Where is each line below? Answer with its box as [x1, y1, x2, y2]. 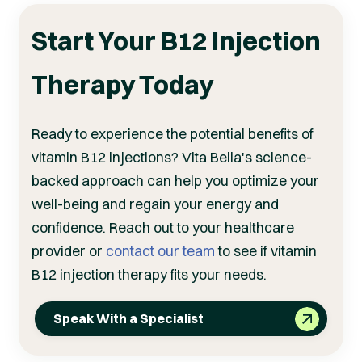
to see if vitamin [218, 242, 317, 259]
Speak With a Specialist [53, 310, 204, 327]
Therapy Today [32, 68, 213, 100]
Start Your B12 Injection [32, 24, 321, 57]
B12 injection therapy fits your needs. [32, 265, 267, 283]
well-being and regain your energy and [32, 195, 279, 213]
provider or [32, 242, 103, 259]
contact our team [106, 242, 215, 259]
